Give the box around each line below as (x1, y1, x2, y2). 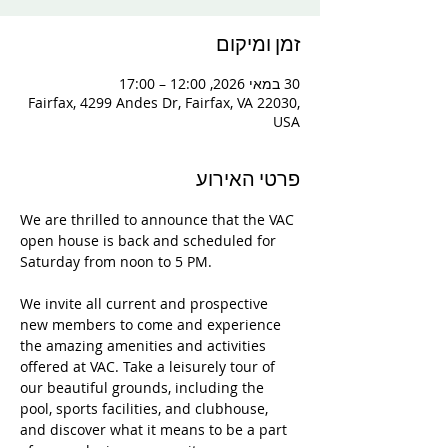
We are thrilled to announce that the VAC (20, 210, 298, 229)
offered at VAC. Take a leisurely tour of (20, 357, 279, 376)
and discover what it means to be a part (20, 420, 291, 439)
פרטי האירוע (196, 170, 300, 190)
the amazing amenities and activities (20, 336, 270, 355)
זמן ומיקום (216, 35, 300, 55)
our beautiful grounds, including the (20, 378, 268, 397)
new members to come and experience (20, 315, 285, 334)
